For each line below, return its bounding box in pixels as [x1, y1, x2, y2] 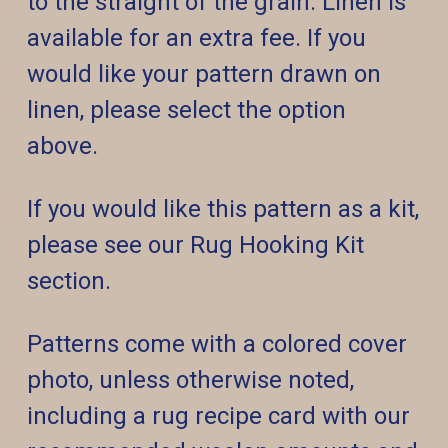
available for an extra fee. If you [27, 24, 366, 53]
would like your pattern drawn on [27, 60, 381, 89]
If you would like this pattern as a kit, [27, 195, 419, 224]
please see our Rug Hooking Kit [27, 231, 364, 260]
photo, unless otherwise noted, [27, 366, 354, 395]
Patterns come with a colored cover [27, 330, 407, 359]
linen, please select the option [27, 96, 346, 125]
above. [27, 132, 98, 161]
